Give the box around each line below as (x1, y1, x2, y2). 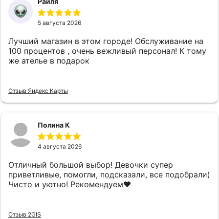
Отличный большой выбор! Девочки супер (8, 160, 173, 170)
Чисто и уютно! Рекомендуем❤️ (8, 179, 131, 190)
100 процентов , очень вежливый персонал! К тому (8, 46, 206, 56)
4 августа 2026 (38, 143, 82, 151)
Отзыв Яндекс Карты (8, 87, 68, 94)
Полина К (38, 121, 70, 130)
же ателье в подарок (8, 56, 89, 66)
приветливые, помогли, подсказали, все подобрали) (8, 170, 210, 180)
